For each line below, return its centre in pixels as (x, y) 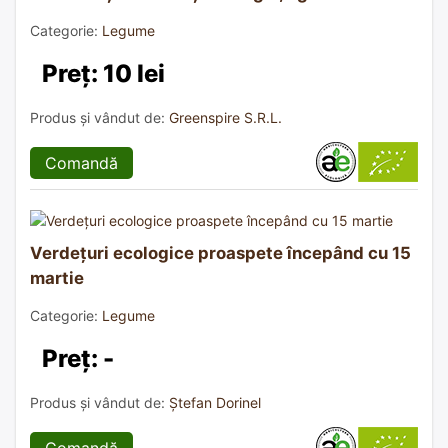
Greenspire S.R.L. (225, 117)
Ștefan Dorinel (215, 402)
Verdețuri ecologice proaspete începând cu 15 (220, 252)
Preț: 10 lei (103, 73)
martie (57, 277)
